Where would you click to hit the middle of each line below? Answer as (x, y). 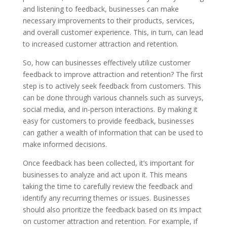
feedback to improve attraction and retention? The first (113, 74)
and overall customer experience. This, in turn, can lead (113, 32)
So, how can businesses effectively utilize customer (106, 63)
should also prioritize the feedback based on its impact (112, 210)
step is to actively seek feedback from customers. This (112, 86)
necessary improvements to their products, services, (108, 21)
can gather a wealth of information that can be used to (113, 133)
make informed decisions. (65, 144)
